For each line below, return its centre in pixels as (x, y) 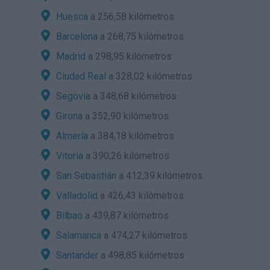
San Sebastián (86, 176)
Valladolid (77, 196)
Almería (72, 136)
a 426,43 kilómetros (140, 196)
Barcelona (77, 36)
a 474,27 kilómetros (144, 235)
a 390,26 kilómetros (126, 156)
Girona (69, 116)
